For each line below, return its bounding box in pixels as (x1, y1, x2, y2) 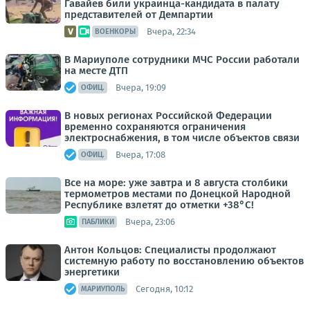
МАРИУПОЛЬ (81, 284, 125, 293)
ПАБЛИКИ (82, 217, 114, 226)
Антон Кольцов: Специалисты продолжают (64, 244, 276, 256)
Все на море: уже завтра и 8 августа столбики (64, 176, 288, 189)
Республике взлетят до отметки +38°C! (64, 199, 254, 211)
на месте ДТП (64, 64, 128, 77)
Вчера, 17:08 (116, 149, 165, 160)
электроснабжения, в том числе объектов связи (64, 131, 300, 144)
